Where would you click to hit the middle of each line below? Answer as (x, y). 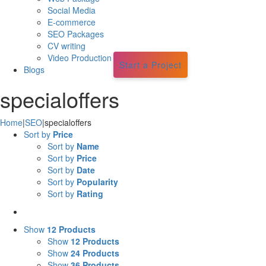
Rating (90, 193)
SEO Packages (76, 34)
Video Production (80, 57)
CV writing (66, 45)
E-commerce (72, 22)
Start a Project (151, 64)
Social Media (72, 10)
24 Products (95, 253)
